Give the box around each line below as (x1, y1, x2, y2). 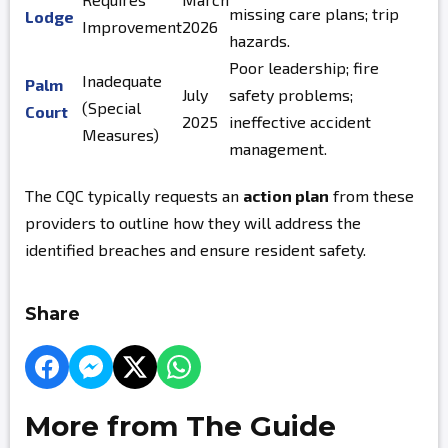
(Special (82, 98, 141, 117)
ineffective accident (229, 112, 371, 131)
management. (229, 139, 327, 158)
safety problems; (229, 85, 353, 104)
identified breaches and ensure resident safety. (25, 240, 366, 259)
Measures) (82, 125, 159, 144)
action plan (243, 186, 329, 205)
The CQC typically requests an (25, 186, 243, 205)
